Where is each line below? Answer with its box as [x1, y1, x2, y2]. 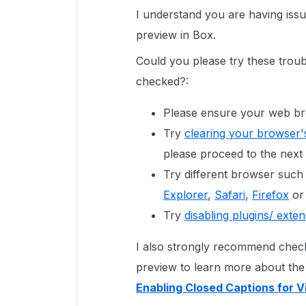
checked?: [136, 74, 189, 88]
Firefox [252, 188, 289, 201]
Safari [214, 188, 245, 201]
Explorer [163, 188, 208, 201]
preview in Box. [136, 28, 216, 42]
